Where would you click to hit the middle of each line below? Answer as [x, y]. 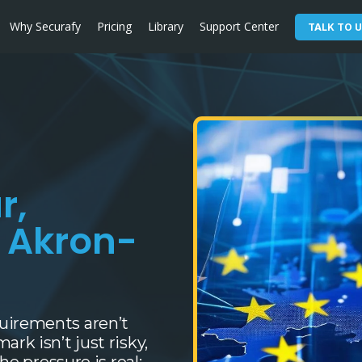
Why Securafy [45, 26]
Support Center [239, 26]
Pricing [114, 26]
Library [166, 26]
